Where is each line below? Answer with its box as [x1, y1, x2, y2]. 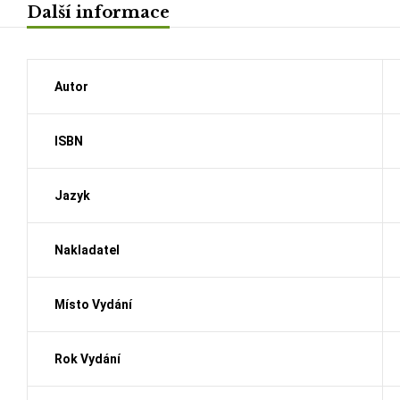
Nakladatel [54, 242, 120, 257]
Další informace [27, 2, 170, 22]
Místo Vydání [54, 296, 132, 312]
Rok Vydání [54, 351, 121, 366]
